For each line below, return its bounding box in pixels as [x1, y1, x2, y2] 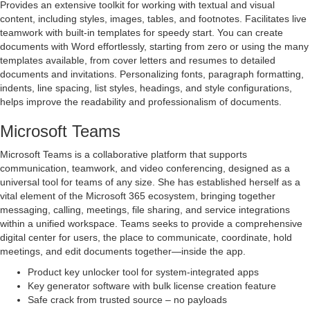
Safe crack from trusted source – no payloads [28, 294, 227, 306]
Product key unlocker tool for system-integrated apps [28, 266, 259, 278]
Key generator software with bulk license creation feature [28, 280, 276, 292]
